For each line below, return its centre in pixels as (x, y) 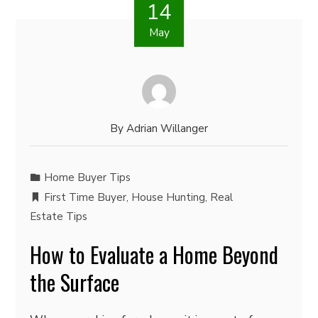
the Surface (75, 282)
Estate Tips (59, 216)
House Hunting (169, 197)
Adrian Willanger (167, 128)
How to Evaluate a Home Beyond (154, 254)
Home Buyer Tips (88, 177)
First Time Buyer (86, 197)
